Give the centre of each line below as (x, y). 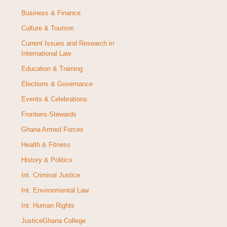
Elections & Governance (57, 84)
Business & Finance (51, 13)
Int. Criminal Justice (50, 175)
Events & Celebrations (54, 99)
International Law (46, 54)
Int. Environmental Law (55, 191)
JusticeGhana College (53, 221)
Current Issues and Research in (67, 44)
